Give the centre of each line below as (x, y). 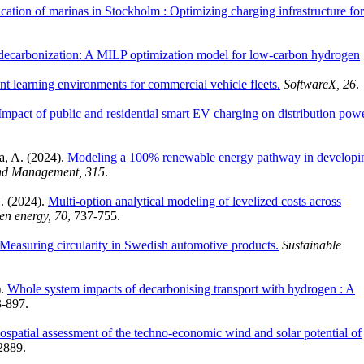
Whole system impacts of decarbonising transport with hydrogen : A (181, 288)
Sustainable (312, 245)
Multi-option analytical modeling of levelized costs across (195, 201)
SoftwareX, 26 (320, 84)
